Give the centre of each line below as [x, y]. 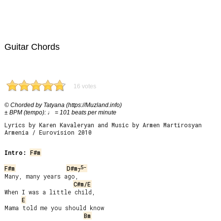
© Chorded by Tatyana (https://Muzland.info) [63, 105]
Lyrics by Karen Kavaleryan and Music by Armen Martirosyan [103, 125]
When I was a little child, [50, 192]
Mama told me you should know [54, 208]
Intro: [16, 152]
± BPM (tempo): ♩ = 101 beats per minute [60, 112]
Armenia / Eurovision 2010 [48, 132]
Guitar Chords [32, 47]
